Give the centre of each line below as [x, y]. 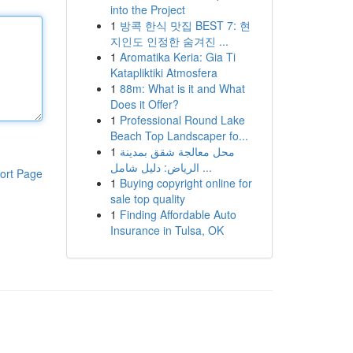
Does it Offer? [144, 104]
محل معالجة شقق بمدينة [177, 151]
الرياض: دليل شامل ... [205, 167]
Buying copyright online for [186, 183]
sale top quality [147, 199]
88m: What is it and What [182, 88]
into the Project [147, 9]
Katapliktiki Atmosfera [163, 72]
